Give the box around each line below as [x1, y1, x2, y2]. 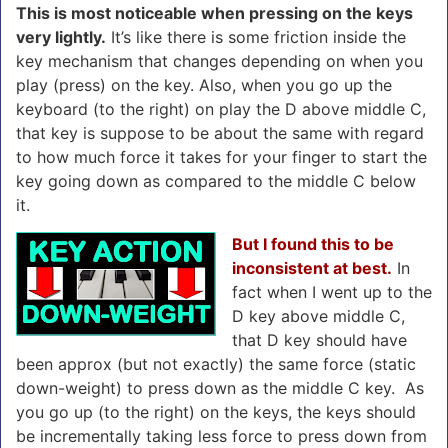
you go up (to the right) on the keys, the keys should [16, 401, 416, 422]
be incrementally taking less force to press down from [16, 425, 427, 446]
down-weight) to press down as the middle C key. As [16, 377, 424, 398]
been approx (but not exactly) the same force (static [16, 353, 416, 374]
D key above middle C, [232, 305, 405, 326]
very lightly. [16, 26, 106, 47]
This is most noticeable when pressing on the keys [16, 2, 413, 23]
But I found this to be [232, 233, 394, 254]
